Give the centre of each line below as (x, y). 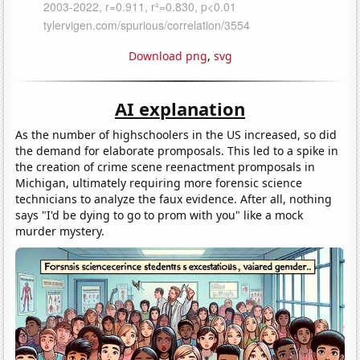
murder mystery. (60, 231)
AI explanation (180, 108)
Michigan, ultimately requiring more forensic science (159, 182)
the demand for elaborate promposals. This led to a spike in (177, 150)
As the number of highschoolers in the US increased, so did (176, 134)
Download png (168, 55)
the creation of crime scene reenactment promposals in (166, 166)
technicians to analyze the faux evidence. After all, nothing (174, 198)
